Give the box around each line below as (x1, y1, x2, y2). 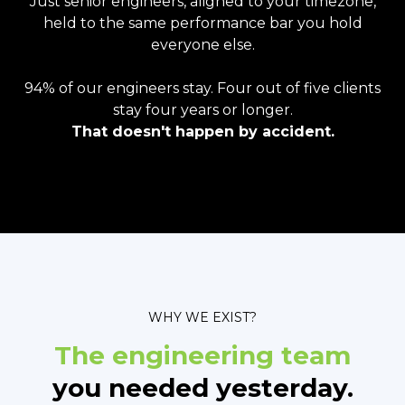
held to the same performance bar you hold (42, 14, 363, 33)
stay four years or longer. (112, 101, 293, 119)
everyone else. (150, 36, 255, 54)
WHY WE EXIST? (148, 308, 257, 325)
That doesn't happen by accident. (71, 123, 334, 141)
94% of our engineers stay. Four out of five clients (24, 80, 381, 98)
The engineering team (54, 339, 351, 371)
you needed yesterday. (52, 372, 353, 403)
